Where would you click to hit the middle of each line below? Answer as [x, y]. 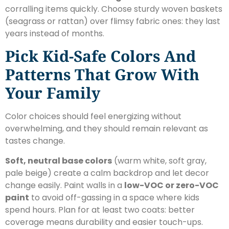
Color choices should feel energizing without [93, 117]
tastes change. [35, 141]
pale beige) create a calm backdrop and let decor [107, 173]
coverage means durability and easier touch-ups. [104, 222]
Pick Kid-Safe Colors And [100, 56]
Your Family [53, 93]
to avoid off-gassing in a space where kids [114, 197]
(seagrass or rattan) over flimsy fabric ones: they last [113, 21]
